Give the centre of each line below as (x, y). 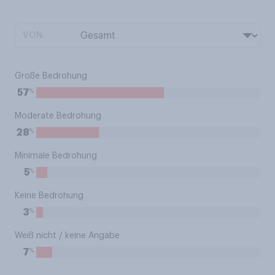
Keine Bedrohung (49, 196)
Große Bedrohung (51, 76)
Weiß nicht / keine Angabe (67, 236)
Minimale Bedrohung (56, 156)
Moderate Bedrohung (58, 116)
